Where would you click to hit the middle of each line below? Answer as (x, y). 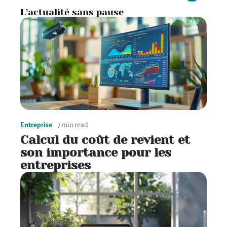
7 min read (73, 125)
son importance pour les (96, 153)
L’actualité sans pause (72, 12)
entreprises (55, 165)
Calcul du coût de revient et (105, 140)
